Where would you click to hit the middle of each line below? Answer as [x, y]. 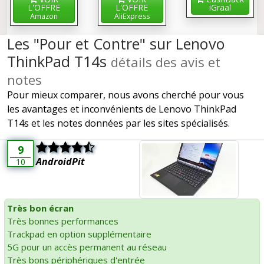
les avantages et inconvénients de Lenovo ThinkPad [122, 109]
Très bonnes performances [63, 221]
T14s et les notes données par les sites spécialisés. [118, 123]
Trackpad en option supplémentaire [79, 234]
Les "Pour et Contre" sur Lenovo [116, 44]
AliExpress [132, 16]
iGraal [220, 7]
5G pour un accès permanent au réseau [87, 247]
